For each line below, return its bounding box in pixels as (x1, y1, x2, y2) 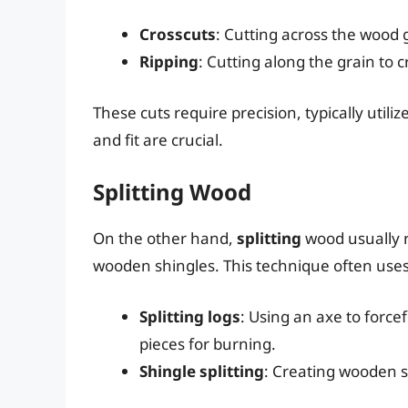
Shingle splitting (139, 360, 264, 382)
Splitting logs (139, 305, 240, 327)
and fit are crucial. (93, 128, 223, 150)
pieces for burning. (139, 332, 276, 354)
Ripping (139, 51, 199, 73)
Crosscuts (139, 24, 216, 46)
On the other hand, (93, 228, 237, 250)
